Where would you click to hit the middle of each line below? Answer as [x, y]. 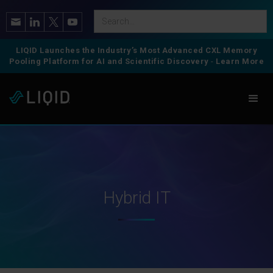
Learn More [239, 61]
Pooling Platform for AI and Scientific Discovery [110, 61]
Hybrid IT [136, 198]
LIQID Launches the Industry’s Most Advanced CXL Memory [136, 50]
